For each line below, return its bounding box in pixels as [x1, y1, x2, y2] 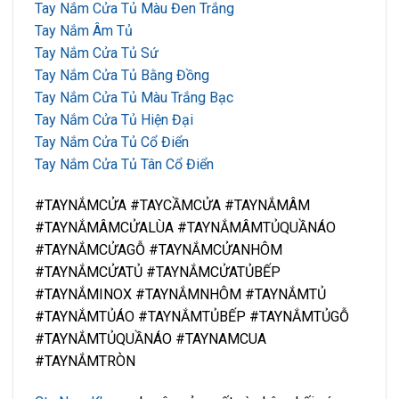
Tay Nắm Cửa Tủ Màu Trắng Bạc [35, 89, 233, 107]
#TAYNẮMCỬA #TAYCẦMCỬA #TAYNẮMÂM [35, 197, 310, 214]
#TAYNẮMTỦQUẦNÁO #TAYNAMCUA [35, 330, 266, 347]
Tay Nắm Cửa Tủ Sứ [35, 45, 159, 62]
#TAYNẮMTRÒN [35, 353, 135, 370]
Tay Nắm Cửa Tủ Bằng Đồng [35, 67, 209, 85]
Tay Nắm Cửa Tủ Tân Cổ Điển [35, 156, 214, 174]
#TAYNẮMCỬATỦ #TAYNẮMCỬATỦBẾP [35, 264, 281, 281]
